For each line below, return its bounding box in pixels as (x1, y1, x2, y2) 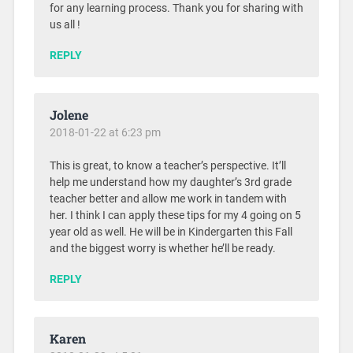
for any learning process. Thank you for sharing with (49, 2, 303, 16)
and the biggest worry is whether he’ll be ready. (49, 242, 276, 256)
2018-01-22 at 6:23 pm (49, 126, 161, 139)
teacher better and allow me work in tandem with (49, 192, 287, 206)
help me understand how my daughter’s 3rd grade (49, 176, 292, 190)
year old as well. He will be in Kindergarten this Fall (49, 225, 292, 240)
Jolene (49, 106, 88, 124)
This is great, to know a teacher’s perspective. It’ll (49, 159, 286, 173)
